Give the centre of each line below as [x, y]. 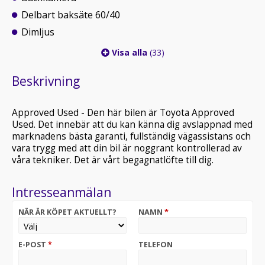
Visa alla [129, 52]
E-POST [33, 245]
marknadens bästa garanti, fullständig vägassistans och [131, 136]
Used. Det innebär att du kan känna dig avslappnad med [132, 125]
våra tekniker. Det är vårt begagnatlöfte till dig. [113, 160]
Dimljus [38, 32]
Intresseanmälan [62, 192]
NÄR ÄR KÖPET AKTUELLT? [67, 212]
